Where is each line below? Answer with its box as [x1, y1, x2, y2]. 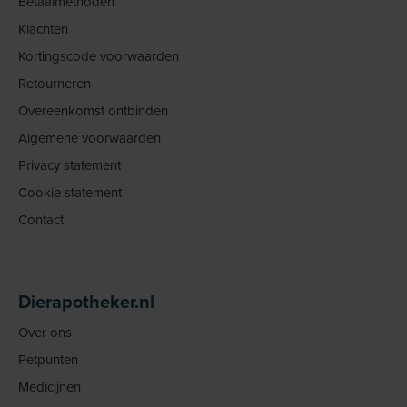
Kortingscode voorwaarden [18, 46, 179, 66]
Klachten [18, 19, 68, 39]
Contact [18, 210, 64, 230]
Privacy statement [18, 155, 121, 175]
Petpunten [18, 350, 78, 370]
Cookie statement [18, 183, 122, 203]
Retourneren [18, 74, 91, 94]
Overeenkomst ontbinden [18, 101, 168, 121]
